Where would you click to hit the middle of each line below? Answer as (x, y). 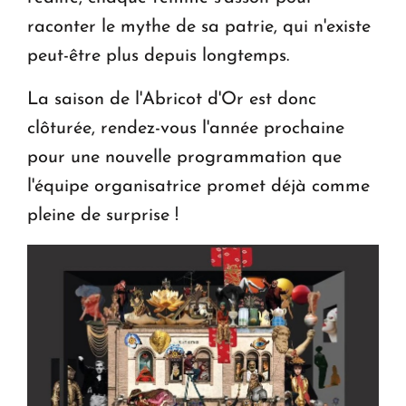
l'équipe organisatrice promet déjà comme (198, 186)
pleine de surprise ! (103, 215)
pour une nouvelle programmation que (184, 157)
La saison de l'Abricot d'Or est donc (172, 99)
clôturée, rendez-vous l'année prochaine (186, 128)
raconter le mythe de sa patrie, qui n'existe (199, 27)
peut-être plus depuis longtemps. (158, 56)
